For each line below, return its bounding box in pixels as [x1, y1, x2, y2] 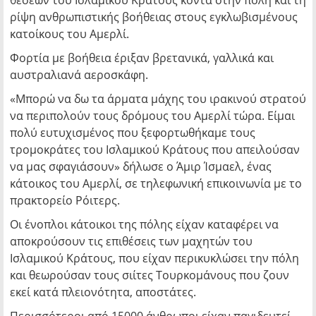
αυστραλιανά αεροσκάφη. [10, 67, 148, 83]
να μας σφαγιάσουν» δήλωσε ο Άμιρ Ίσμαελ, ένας [10, 159, 272, 174]
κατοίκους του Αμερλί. [10, 26, 129, 42]
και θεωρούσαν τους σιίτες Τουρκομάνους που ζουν [10, 267, 289, 283]
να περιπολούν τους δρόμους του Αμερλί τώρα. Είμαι [10, 108, 295, 123]
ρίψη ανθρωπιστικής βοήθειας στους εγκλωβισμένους [10, 9, 298, 25]
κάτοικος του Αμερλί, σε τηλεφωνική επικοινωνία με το [10, 176, 302, 191]
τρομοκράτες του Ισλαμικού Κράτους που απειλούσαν [10, 142, 300, 157]
